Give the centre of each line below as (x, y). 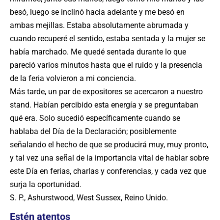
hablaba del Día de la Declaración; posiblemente (93, 131)
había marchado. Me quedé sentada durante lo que (98, 52)
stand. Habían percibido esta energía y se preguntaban (104, 105)
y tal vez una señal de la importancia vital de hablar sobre (109, 158)
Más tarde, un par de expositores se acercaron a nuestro (106, 92)
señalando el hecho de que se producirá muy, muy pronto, (109, 145)
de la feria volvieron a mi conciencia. (73, 78)
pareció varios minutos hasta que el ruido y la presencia (106, 65)
